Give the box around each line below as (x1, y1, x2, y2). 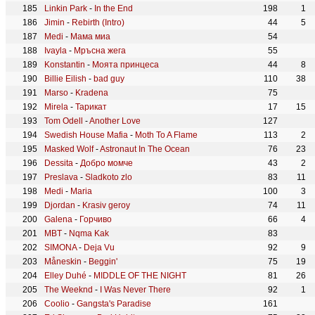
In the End (94, 4, 133, 13)
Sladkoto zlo (85, 172, 132, 182)
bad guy (94, 74, 124, 84)
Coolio (44, 299, 70, 309)
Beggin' (89, 257, 117, 266)
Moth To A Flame (135, 130, 198, 140)
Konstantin (44, 60, 85, 70)
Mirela (44, 102, 68, 112)
